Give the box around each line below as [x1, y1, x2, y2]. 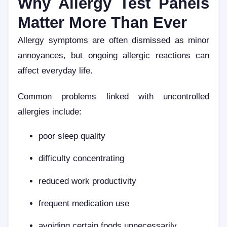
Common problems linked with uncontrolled [18, 92, 209, 101]
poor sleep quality [39, 131, 106, 140]
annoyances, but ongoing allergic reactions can [18, 50, 209, 60]
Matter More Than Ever [18, 13, 187, 31]
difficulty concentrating [39, 154, 125, 163]
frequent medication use [39, 199, 130, 208]
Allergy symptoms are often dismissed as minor [18, 35, 209, 45]
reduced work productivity [39, 176, 137, 185]
